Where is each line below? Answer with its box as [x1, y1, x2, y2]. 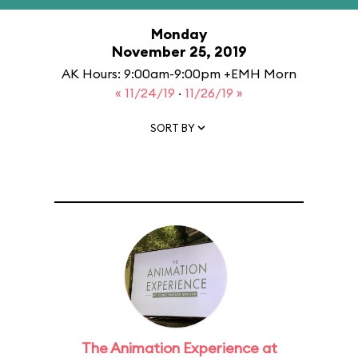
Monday [151, 25, 207, 43]
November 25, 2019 [111, 42, 247, 61]
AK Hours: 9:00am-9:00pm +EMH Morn [62, 66, 296, 82]
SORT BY [150, 121, 195, 134]
